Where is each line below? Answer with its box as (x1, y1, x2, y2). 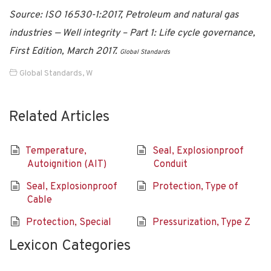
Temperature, (25, 145, 87, 157)
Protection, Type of (152, 180, 238, 193)
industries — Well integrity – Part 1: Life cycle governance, (9, 27, 255, 39)
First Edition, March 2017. (9, 45, 120, 57)
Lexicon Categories (9, 237, 131, 255)
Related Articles (9, 108, 109, 126)
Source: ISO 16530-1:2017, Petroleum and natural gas (9, 8, 239, 21)
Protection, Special (25, 216, 111, 229)
